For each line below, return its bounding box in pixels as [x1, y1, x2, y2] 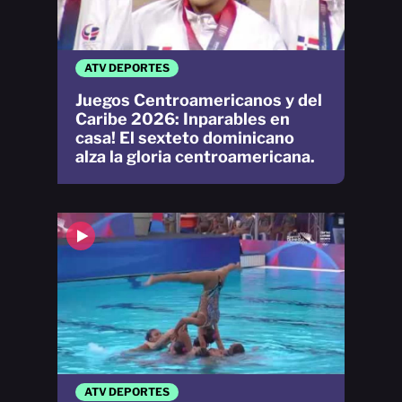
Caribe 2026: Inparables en [75, 109, 290, 128]
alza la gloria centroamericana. [75, 146, 315, 166]
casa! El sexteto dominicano [75, 127, 294, 147]
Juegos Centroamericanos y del [75, 90, 322, 109]
